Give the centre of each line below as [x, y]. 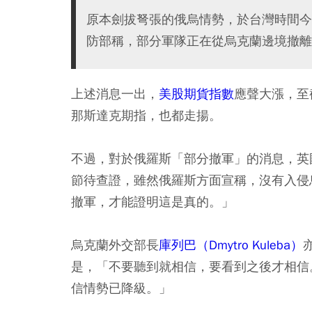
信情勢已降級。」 [121, 288]
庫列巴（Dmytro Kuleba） [231, 244]
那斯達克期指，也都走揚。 [146, 115]
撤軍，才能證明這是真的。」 [153, 201]
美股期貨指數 [196, 93]
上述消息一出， [115, 93]
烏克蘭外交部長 [115, 244]
